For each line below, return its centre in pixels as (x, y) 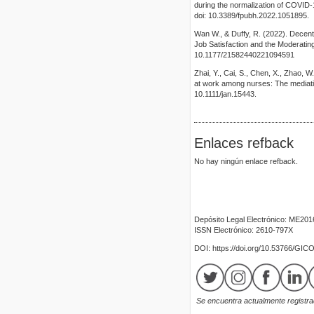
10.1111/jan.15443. (225, 94)
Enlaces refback (244, 143)
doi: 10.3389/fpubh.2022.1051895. (252, 15)
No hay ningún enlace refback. (246, 162)
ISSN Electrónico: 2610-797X (244, 230)
